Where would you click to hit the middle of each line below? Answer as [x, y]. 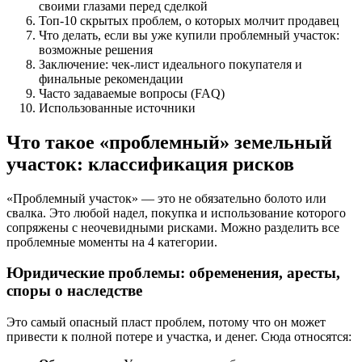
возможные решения [96, 49]
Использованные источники [117, 107]
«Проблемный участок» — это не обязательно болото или [166, 198]
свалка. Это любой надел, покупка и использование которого [176, 213]
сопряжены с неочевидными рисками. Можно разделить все [173, 227]
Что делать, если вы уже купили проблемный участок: [189, 35]
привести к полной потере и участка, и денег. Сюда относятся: [179, 337]
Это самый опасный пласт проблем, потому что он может [166, 322]
